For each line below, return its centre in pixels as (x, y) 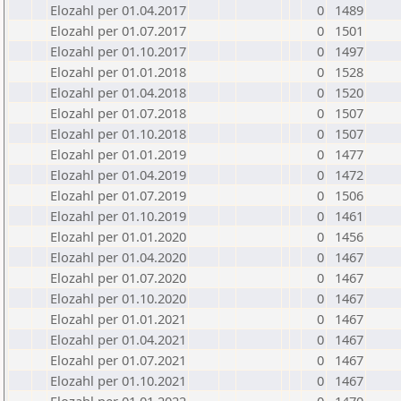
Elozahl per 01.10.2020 (118, 298)
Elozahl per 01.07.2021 (118, 360)
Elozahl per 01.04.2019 (118, 175)
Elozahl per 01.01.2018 (118, 72)
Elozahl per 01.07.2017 (118, 30)
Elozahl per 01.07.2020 (118, 277)
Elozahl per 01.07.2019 (118, 195)
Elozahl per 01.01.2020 (118, 236)
